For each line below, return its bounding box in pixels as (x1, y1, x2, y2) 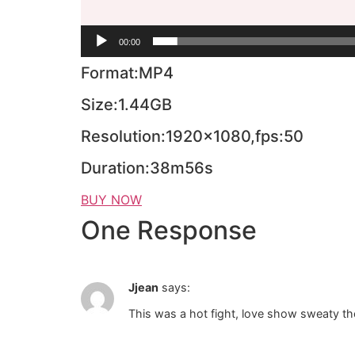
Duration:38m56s (81, 158, 213, 178)
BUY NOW (81, 192, 142, 208)
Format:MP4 (81, 63, 174, 83)
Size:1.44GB (81, 95, 172, 115)
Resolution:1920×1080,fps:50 (81, 127, 303, 147)
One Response (81, 215, 257, 246)
